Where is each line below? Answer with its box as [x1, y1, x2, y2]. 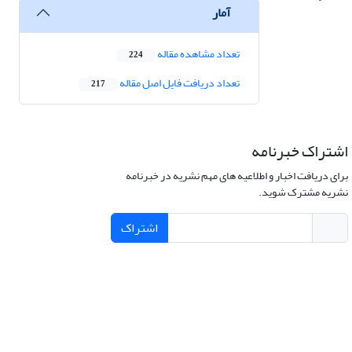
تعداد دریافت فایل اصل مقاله [118, 72, 240, 94]
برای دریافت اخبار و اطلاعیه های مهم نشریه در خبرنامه [125, 165, 348, 187]
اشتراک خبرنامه [251, 136, 348, 167]
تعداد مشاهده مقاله [156, 43, 240, 65]
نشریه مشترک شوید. [258, 181, 348, 203]
